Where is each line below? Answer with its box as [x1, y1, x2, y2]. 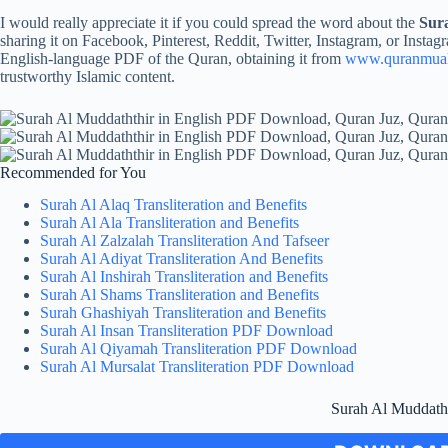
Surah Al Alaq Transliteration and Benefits [40, 196, 307, 214]
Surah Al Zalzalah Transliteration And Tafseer [40, 232, 329, 250]
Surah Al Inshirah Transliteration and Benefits [40, 268, 328, 286]
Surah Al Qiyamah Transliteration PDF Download [40, 340, 357, 358]
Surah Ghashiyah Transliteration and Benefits [40, 304, 326, 322]
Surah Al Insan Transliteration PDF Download [40, 322, 333, 340]
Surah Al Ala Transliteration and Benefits [40, 214, 299, 232]
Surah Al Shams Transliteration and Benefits [40, 286, 319, 304]
